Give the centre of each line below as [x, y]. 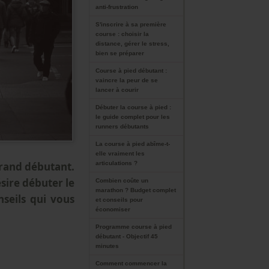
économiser [113, 209]
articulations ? [116, 163]
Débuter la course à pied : [133, 107]
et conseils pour [119, 200]
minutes [107, 246]
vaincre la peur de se [127, 80]
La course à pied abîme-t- [133, 144]
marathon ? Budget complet [136, 190]
